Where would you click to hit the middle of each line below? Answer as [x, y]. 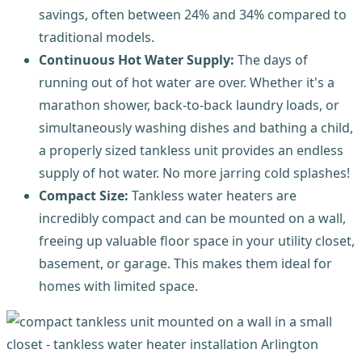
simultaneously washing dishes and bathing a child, [196, 128]
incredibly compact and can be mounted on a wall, [192, 219]
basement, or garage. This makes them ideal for [185, 264]
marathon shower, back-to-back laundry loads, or [189, 105]
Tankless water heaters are [213, 196]
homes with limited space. [118, 286]
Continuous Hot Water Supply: [137, 60]
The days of [271, 60]
